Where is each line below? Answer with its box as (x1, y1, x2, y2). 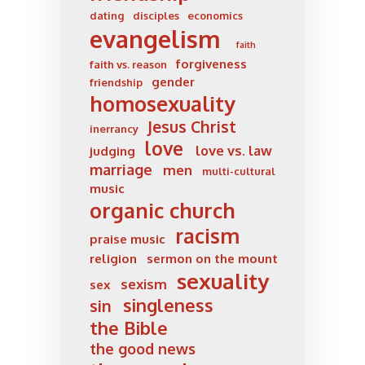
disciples (132, 9, 179, 23)
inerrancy (90, 122, 139, 136)
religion (90, 251, 137, 267)
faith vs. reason (90, 58, 167, 72)
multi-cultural (202, 165, 276, 178)
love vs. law (195, 142, 272, 160)
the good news (90, 340, 196, 358)
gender (151, 74, 195, 90)
